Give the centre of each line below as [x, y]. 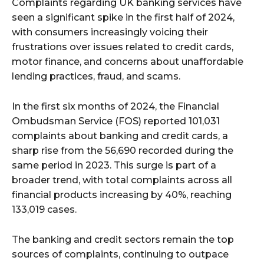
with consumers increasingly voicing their [110, 32]
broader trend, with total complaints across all [122, 180]
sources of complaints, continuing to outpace [120, 254]
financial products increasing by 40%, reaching [122, 194]
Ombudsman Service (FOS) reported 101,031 [116, 121]
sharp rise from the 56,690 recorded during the [123, 150]
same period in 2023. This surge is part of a [114, 165]
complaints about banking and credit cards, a [120, 136]
